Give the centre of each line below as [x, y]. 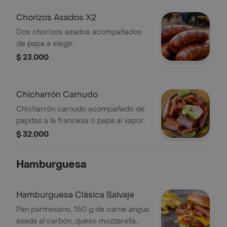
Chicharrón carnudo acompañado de [81, 109]
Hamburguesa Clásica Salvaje [75, 195]
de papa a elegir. [45, 44]
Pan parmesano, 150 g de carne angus [83, 210]
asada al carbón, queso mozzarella [76, 221]
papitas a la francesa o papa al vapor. [81, 121]
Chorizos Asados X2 [56, 17]
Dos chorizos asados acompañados [79, 32]
